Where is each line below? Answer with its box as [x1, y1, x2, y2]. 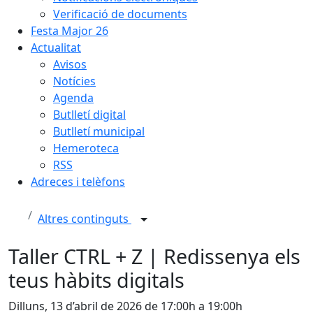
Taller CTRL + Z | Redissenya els [8, 242, 300, 270]
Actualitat [31, 40, 81, 55]
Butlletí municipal [53, 124, 145, 139]
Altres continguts [38, 211, 131, 227]
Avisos [53, 57, 87, 72]
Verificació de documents [53, 6, 187, 22]
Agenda [53, 90, 94, 105]
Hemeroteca [53, 140, 119, 156]
